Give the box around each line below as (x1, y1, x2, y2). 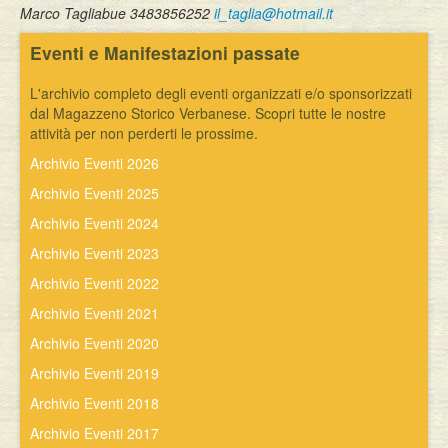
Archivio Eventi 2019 (30, 363, 159, 383)
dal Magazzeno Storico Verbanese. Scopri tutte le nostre (30, 103, 386, 123)
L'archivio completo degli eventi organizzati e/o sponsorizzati (30, 83, 412, 103)
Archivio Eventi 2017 (30, 423, 159, 443)
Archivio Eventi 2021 (30, 303, 159, 323)
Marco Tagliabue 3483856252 (20, 3, 214, 23)
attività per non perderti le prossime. (30, 123, 258, 143)
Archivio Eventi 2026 (30, 153, 159, 173)
